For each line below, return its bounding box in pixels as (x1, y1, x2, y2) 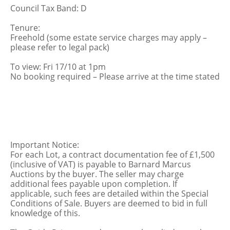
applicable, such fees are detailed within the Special (10, 188, 208, 199)
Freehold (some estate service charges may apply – (10, 32, 207, 43)
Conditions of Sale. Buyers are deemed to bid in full (10, 198, 207, 209)
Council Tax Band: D (10, 3, 87, 14)
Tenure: (10, 22, 40, 33)
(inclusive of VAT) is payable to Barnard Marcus (10, 159, 191, 170)
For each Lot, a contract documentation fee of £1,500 (10, 149, 215, 160)
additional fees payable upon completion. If (10, 178, 177, 189)
